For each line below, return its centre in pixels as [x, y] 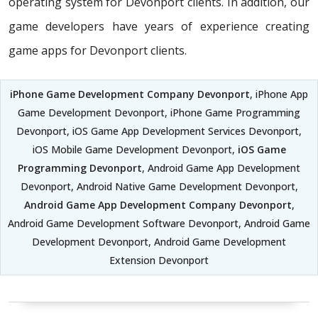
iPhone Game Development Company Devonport [130, 94]
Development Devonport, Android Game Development [159, 242]
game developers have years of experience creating [159, 27]
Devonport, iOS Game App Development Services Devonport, [159, 131]
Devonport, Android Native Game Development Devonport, [159, 187]
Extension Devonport [159, 261]
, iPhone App [279, 94]
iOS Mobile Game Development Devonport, [135, 150]
